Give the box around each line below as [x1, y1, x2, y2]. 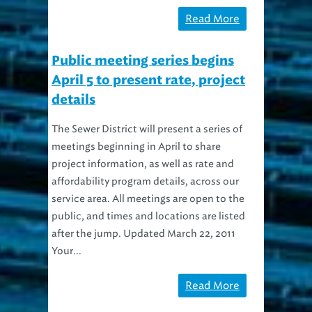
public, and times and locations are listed [52, 210, 245, 222]
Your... [52, 244, 81, 257]
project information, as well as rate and [52, 157, 234, 170]
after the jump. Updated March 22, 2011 [52, 227, 235, 240]
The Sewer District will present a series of [52, 123, 242, 135]
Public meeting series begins [52, 54, 234, 68]
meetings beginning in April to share [52, 140, 221, 153]
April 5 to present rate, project [52, 74, 245, 87]
